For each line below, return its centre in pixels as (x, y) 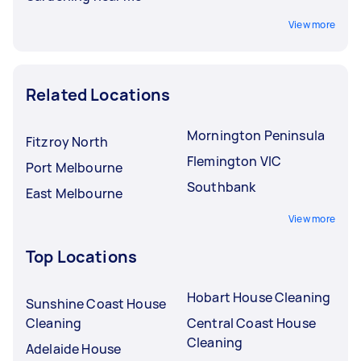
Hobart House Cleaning (259, 297)
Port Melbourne (75, 167)
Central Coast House (251, 323)
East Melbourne (75, 193)
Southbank (222, 187)
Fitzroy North (67, 141)
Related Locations (98, 94)
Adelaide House (74, 349)
